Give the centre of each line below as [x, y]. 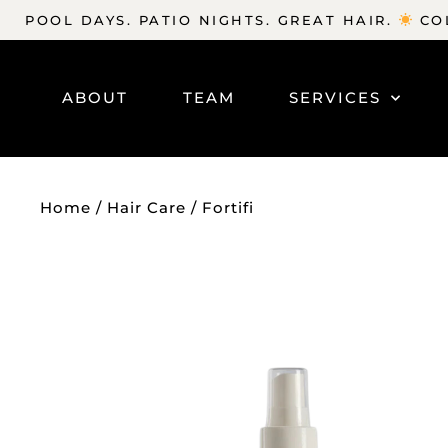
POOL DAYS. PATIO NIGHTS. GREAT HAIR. [212, 19]
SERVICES [334, 98]
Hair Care [146, 207]
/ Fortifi [220, 207]
